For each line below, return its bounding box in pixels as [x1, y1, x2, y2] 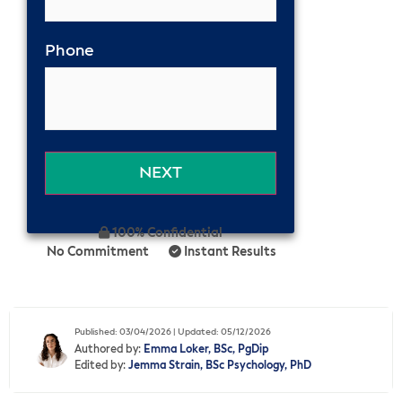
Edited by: [74, 360, 128, 371]
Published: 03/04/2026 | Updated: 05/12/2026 [74, 327, 271, 336]
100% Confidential [109, 226, 223, 240]
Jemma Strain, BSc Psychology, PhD [128, 360, 311, 371]
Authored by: [74, 344, 144, 355]
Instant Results [181, 245, 277, 258]
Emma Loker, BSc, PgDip [144, 344, 269, 355]
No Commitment [47, 245, 150, 258]
